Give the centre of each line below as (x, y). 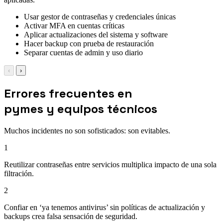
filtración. (19, 173)
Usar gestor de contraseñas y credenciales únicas (100, 16)
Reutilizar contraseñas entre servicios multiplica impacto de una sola (110, 164)
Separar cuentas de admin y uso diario (83, 52)
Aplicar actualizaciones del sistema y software (96, 34)
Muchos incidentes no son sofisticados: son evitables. (87, 130)
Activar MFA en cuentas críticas (74, 25)
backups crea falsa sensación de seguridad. (71, 216)
